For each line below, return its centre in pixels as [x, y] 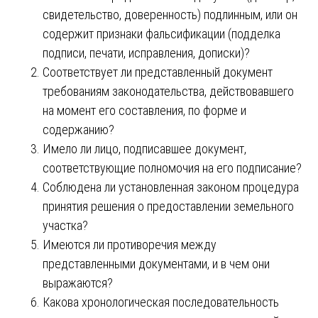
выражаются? [78, 283]
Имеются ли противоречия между [130, 244]
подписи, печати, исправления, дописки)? [146, 53]
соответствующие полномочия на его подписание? [172, 168]
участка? [65, 225]
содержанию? [78, 129]
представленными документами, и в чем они [156, 263]
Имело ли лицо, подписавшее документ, [144, 148]
